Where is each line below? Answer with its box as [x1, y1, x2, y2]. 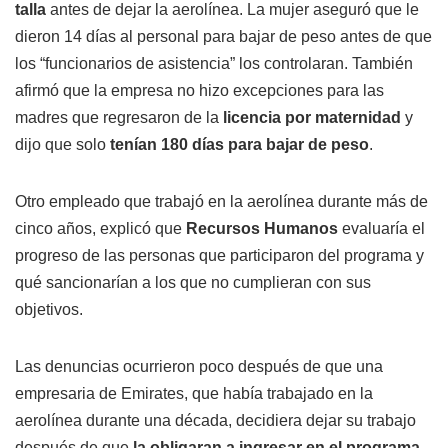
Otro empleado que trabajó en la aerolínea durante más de [15, 193, 428, 211]
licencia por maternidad [223, 109, 401, 127]
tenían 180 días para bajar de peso [110, 136, 369, 154]
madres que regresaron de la [15, 109, 223, 127]
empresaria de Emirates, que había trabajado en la [15, 385, 373, 403]
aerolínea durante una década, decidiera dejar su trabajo [15, 412, 416, 430]
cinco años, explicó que [15, 220, 186, 238]
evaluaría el [342, 220, 425, 238]
